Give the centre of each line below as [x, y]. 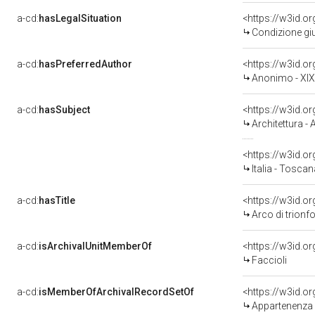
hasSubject [64, 110]
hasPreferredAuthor [85, 64]
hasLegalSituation [80, 18]
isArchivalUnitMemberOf [95, 246]
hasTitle [57, 200]
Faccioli [269, 260]
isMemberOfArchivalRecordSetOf [116, 292]
